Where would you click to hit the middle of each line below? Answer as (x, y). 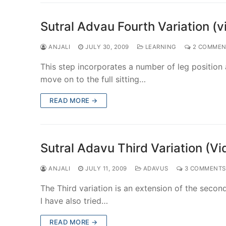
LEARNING (160, 47)
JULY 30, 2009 (107, 47)
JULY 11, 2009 (106, 168)
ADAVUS (155, 168)
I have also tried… (74, 201)
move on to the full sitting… (93, 79)
